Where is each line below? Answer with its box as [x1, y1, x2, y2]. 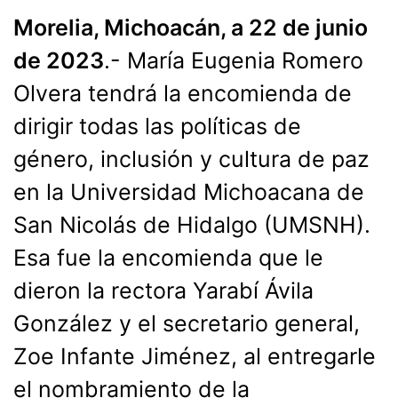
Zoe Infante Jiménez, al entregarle [13, 342, 376, 370]
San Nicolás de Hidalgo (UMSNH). [13, 211, 370, 238]
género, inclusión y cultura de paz [13, 145, 370, 172]
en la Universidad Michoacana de [13, 178, 364, 205]
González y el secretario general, [13, 309, 360, 337]
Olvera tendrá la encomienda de [13, 79, 352, 107]
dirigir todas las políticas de [13, 112, 301, 139]
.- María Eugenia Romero [104, 46, 363, 74]
